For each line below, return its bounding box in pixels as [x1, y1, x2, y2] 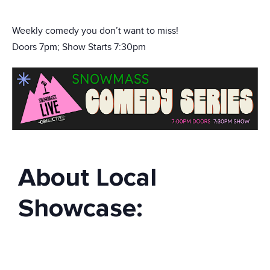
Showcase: [18, 192, 143, 224]
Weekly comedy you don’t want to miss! [12, 25, 178, 37]
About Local [18, 162, 157, 193]
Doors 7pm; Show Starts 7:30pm [12, 41, 146, 54]
